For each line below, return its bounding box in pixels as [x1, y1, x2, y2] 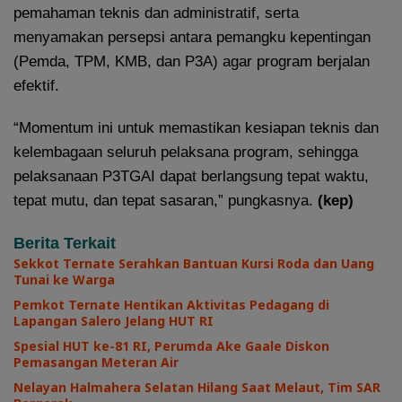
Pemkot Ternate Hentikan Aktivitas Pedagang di [13, 295, 329, 313]
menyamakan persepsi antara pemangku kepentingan [13, 28, 371, 46]
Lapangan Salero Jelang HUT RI [13, 311, 214, 329]
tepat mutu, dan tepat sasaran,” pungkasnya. [13, 191, 318, 209]
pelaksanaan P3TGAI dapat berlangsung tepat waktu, [13, 167, 369, 185]
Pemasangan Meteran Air [13, 353, 179, 371]
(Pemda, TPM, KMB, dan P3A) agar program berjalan [13, 52, 370, 70]
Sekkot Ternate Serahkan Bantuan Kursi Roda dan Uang [13, 254, 374, 272]
